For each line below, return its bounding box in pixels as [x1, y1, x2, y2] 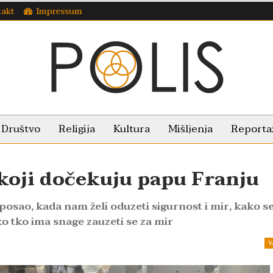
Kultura [113, 120, 150, 138]
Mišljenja [168, 120, 213, 138]
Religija [58, 120, 95, 138]
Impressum [36, 4, 82, 18]
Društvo [1, 120, 40, 138]
